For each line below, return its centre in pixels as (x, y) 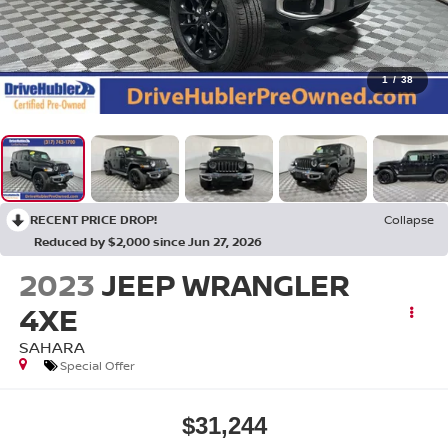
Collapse (409, 220)
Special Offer (97, 366)
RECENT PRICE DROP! (93, 220)
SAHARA (51, 347)
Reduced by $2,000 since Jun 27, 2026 (148, 242)
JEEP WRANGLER (225, 285)
